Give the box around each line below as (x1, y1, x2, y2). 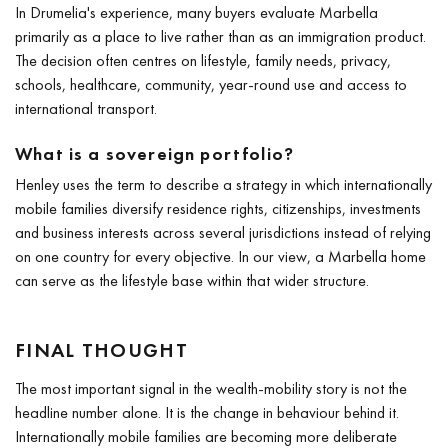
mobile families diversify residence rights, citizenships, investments (15, 197, 421, 219)
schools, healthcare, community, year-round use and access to (15, 73, 407, 95)
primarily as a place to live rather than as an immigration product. (15, 25, 426, 47)
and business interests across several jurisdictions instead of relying (15, 221, 431, 243)
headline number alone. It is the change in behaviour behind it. (15, 401, 399, 423)
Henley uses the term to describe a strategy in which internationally (15, 173, 432, 195)
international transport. (15, 97, 157, 119)
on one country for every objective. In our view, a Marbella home (15, 245, 426, 267)
